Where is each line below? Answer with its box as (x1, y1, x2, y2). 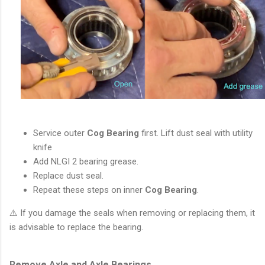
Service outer (33, 127, 87, 138)
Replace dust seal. (33, 170, 104, 181)
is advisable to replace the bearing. (9, 221, 148, 232)
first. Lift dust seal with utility (139, 127, 253, 138)
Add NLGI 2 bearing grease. (33, 156, 138, 167)
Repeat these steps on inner (33, 184, 145, 195)
